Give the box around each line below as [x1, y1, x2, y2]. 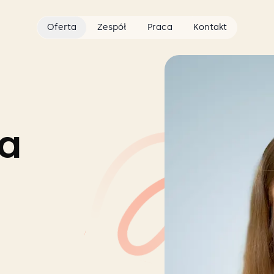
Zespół [97, 22, 127, 32]
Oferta [47, 22, 76, 32]
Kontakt [193, 22, 227, 32]
